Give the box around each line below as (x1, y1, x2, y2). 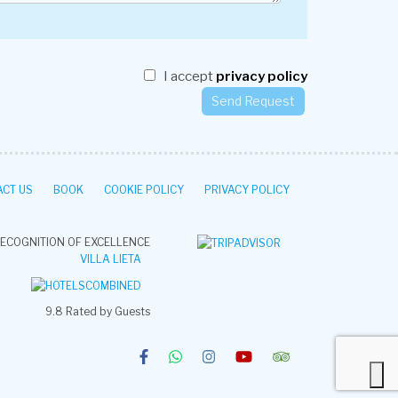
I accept (163, 68, 216, 84)
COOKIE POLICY (104, 183, 184, 196)
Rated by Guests (66, 305, 150, 319)
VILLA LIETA (80, 252, 141, 266)
